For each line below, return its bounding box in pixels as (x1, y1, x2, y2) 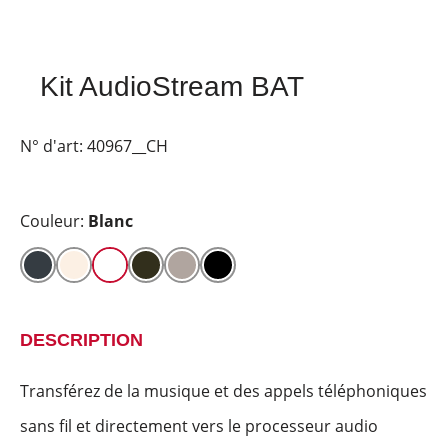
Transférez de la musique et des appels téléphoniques (20, 380, 427, 402)
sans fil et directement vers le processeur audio (20, 415, 378, 437)
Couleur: (20, 210, 88, 232)
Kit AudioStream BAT (40, 71, 304, 102)
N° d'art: (20, 135, 87, 157)
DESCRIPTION (20, 330, 143, 350)
